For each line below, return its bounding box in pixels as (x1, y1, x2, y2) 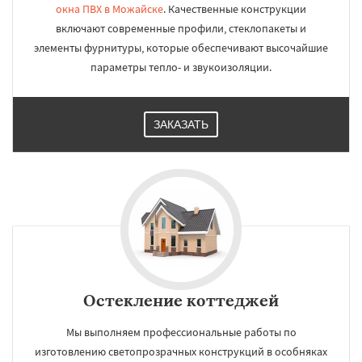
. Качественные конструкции (163, 2, 306, 16)
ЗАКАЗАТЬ (154, 118, 208, 131)
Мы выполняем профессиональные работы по (65, 325, 297, 339)
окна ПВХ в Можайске (56, 2, 163, 16)
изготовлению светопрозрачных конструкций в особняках (35, 344, 327, 359)
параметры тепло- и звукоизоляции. (90, 60, 271, 74)
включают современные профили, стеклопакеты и (56, 21, 306, 36)
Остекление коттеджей (83, 290, 279, 310)
